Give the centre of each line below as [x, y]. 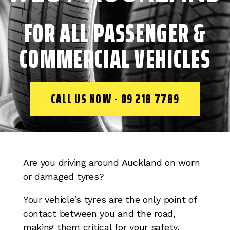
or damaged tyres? [64, 176]
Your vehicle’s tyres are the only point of [110, 199]
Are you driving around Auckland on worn [111, 162]
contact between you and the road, [99, 213]
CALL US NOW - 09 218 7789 [115, 99]
